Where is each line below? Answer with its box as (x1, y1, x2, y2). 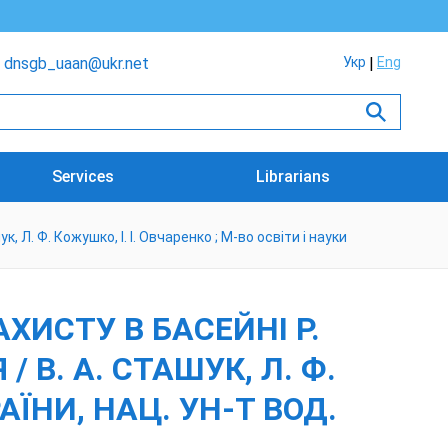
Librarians (256, 167, 331, 186)
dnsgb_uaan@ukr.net (4, 54, 149, 73)
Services (52, 167, 115, 186)
